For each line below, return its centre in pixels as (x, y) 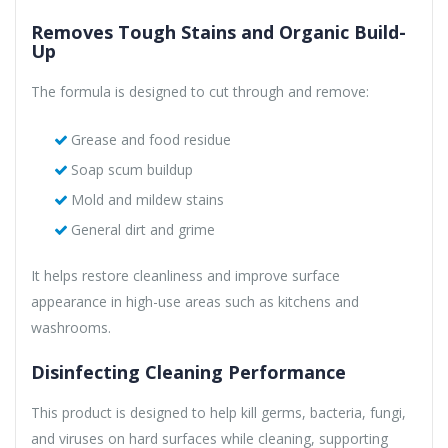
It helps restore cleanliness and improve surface (185, 275)
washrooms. (71, 327)
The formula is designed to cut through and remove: (200, 91)
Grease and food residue (150, 139)
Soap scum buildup (131, 169)
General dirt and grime (142, 229)
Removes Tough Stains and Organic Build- (218, 31)
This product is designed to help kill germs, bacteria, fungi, (218, 412)
